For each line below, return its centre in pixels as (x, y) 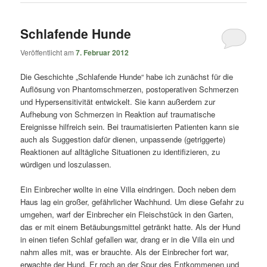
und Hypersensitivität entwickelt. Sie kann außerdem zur (118, 101)
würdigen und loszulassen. (66, 164)
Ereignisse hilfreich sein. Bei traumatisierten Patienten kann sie (130, 126)
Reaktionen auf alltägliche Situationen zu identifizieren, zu (120, 151)
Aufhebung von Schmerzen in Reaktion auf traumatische (118, 114)
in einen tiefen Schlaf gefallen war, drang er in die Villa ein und (128, 239)
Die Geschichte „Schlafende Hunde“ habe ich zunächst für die (127, 76)
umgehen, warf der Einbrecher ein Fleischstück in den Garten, (127, 214)
